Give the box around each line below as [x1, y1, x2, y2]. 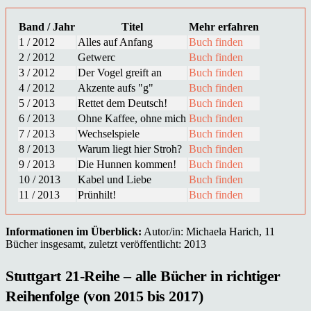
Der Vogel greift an [78, 66, 162, 78]
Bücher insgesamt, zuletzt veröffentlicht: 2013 [6, 237, 206, 250]
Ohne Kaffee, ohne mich [78, 112, 186, 124]
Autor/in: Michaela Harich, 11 [142, 225, 275, 237]
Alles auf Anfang [78, 35, 153, 48]
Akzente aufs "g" [78, 81, 153, 94]
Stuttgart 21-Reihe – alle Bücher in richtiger [6, 267, 280, 285]
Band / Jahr [19, 20, 75, 33]
